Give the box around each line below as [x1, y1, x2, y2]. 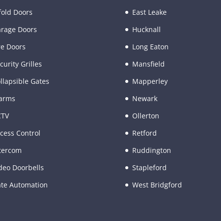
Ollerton [132, 110, 159, 120]
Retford [132, 128, 157, 138]
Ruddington [132, 145, 171, 155]
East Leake [132, 7, 167, 17]
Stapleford [132, 162, 167, 172]
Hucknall [132, 24, 161, 34]
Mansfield [132, 59, 165, 69]
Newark [132, 93, 157, 103]
